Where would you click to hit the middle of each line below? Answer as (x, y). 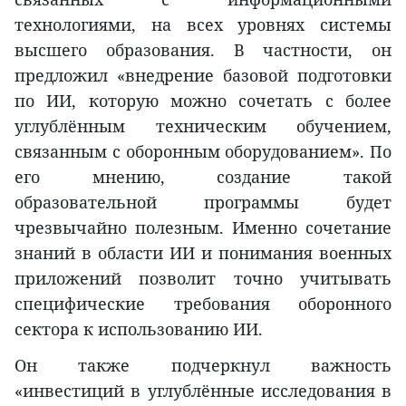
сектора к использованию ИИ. (139, 329)
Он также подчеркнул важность (203, 366)
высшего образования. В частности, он (203, 50)
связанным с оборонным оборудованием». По (203, 152)
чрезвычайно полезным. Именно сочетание (203, 228)
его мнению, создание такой (203, 177)
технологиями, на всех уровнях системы (203, 25)
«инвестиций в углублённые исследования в (203, 391)
